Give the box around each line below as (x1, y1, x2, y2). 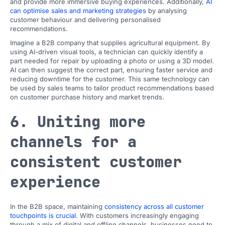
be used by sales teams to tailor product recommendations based (10, 84, 214, 92)
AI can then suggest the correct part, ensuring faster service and (10, 66, 212, 74)
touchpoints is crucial (10, 211, 76, 219)
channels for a (10, 132, 137, 152)
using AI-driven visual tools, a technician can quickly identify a (10, 48, 203, 56)
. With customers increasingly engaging (76, 211, 199, 219)
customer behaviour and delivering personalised (10, 16, 161, 24)
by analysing (146, 7, 187, 15)
